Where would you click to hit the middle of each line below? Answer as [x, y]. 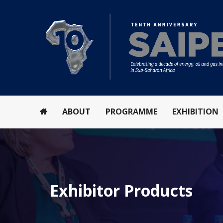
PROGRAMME [131, 112]
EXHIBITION [195, 112]
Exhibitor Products [121, 191]
